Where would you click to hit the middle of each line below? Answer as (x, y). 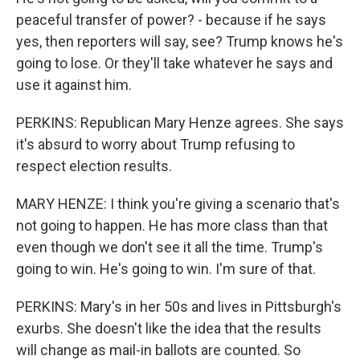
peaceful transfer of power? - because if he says (171, 20)
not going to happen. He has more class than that (172, 225)
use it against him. (74, 85)
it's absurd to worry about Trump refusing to (155, 144)
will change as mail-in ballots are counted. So (158, 350)
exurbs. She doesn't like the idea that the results (169, 328)
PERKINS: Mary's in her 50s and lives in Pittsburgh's (179, 307)
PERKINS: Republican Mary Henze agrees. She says (180, 123)
